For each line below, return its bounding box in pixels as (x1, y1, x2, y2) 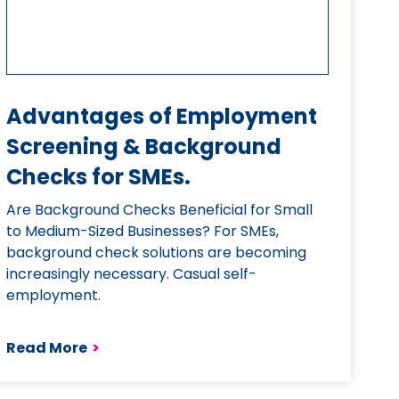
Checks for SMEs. (5, 162, 191, 191)
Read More (5, 338, 87, 358)
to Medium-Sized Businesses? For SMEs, (5, 221, 279, 241)
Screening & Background (5, 132, 281, 161)
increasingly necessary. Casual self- (5, 264, 256, 284)
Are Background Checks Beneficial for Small (5, 199, 313, 220)
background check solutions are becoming (5, 242, 306, 263)
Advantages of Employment (5, 102, 317, 131)
